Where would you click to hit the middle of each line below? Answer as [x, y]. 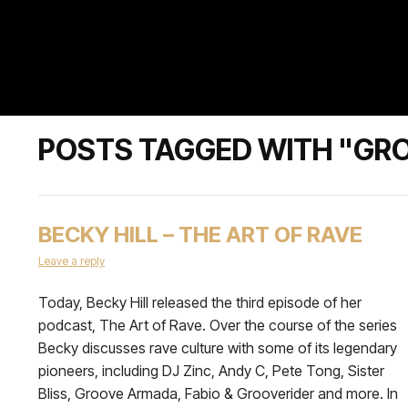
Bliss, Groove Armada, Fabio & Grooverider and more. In [218, 393]
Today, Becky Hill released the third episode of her [200, 302]
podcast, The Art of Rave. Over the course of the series [218, 325]
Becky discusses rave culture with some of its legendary [218, 348]
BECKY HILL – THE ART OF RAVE [200, 235]
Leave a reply [71, 261]
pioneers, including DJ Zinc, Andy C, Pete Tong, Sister [211, 371]
